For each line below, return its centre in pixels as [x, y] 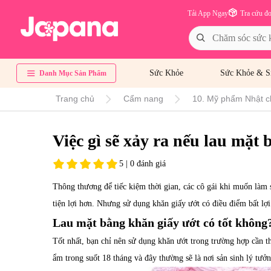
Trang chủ [75, 99]
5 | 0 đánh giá [142, 163]
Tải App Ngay [208, 13]
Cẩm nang [143, 99]
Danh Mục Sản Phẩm [73, 73]
